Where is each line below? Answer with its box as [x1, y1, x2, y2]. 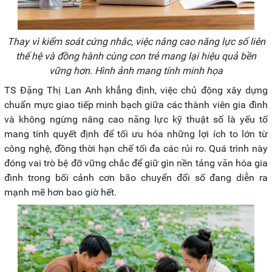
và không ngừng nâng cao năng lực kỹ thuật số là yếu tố [4, 114, 268, 126]
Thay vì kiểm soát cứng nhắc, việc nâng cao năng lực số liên [7, 36, 265, 48]
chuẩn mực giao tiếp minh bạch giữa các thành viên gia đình [4, 99, 268, 111]
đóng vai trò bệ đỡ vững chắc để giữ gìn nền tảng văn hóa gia [4, 157, 268, 169]
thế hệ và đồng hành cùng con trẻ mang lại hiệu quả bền [16, 50, 256, 63]
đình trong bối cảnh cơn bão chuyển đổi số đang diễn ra [4, 172, 268, 184]
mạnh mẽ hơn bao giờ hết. [4, 186, 117, 199]
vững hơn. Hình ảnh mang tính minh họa [49, 65, 223, 77]
